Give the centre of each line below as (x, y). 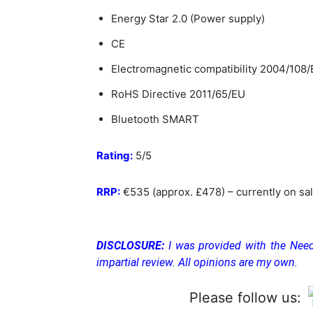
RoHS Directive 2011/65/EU (178, 94)
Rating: (115, 156)
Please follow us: (245, 298)
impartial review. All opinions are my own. (197, 263)
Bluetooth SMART (155, 119)
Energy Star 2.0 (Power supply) (188, 19)
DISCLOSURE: (132, 246)
